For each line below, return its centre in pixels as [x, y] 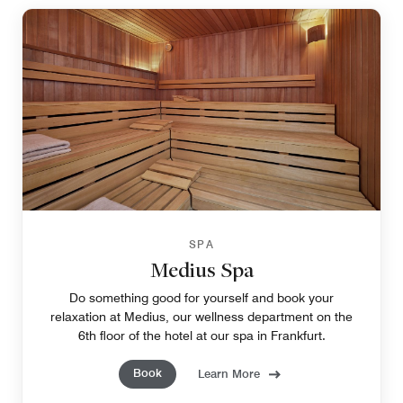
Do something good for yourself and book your [201, 297]
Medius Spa [201, 269]
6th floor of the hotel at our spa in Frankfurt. [201, 335]
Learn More [229, 374]
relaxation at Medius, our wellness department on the [201, 316]
